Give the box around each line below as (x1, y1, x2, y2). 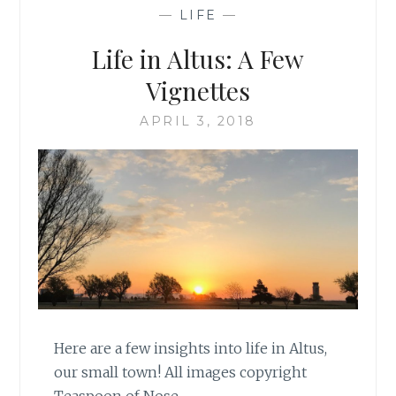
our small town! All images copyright (54, 363, 308, 382)
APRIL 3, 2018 (140, 112, 256, 129)
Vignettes (146, 73, 250, 107)
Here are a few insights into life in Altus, (54, 339, 328, 358)
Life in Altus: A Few (92, 42, 304, 75)
